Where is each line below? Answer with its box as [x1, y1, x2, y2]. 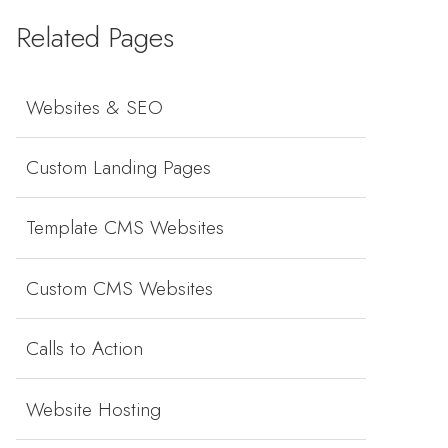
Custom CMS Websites [26, 273, 213, 302]
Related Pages [16, 16, 174, 58]
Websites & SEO [26, 92, 163, 121]
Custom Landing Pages [26, 153, 211, 182]
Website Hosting [26, 394, 161, 423]
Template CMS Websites [26, 213, 224, 242]
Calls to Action [26, 334, 143, 363]
